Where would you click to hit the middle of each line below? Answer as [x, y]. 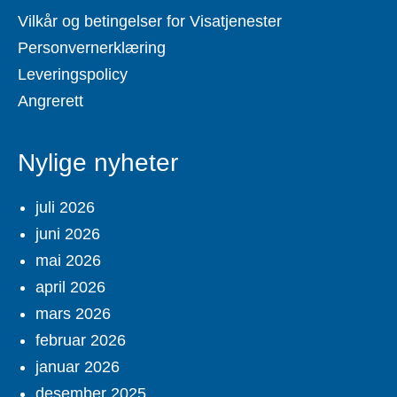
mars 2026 [73, 314]
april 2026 [70, 288]
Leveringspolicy [73, 75]
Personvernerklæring [92, 48]
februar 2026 [81, 341]
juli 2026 [65, 208]
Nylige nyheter [98, 163]
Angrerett [51, 101]
